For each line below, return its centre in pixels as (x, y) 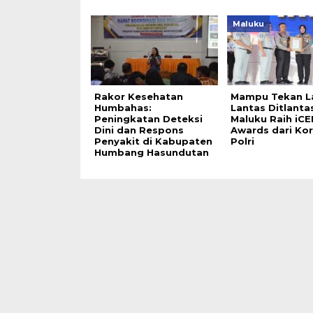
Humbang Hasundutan (151, 152)
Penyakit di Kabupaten (153, 141)
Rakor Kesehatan (138, 96)
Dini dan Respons (139, 130)
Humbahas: (123, 108)
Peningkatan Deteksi (148, 119)
